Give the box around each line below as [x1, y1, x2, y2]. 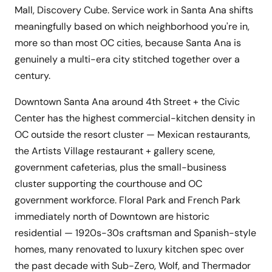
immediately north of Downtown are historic [15, 210, 209, 223]
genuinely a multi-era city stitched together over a [15, 53, 240, 66]
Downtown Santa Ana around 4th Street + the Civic [15, 95, 240, 109]
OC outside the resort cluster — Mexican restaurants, [15, 128, 250, 141]
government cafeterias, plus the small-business [15, 161, 226, 174]
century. [15, 69, 50, 83]
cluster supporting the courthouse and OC [15, 177, 202, 191]
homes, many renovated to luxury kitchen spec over [15, 243, 244, 256]
